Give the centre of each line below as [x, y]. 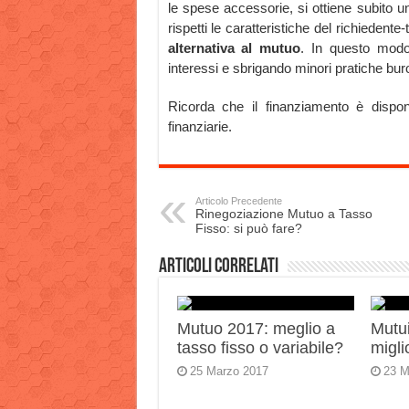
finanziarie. [199, 127]
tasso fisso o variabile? [260, 348]
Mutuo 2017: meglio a [256, 329]
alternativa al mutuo [234, 48]
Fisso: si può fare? [248, 229]
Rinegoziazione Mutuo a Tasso [283, 214]
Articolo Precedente [238, 201]
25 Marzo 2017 [229, 372]
